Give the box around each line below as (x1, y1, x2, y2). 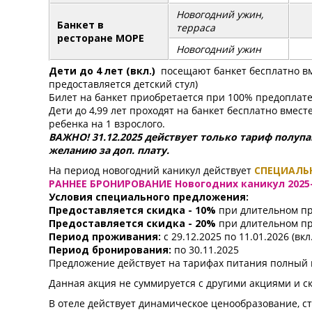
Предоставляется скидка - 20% (48, 217, 216, 230)
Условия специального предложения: (48, 190, 249, 203)
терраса (175, 21, 215, 34)
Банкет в (56, 18, 104, 31)
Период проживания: (48, 230, 164, 243)
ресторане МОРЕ (56, 31, 144, 45)
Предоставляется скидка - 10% (48, 203, 216, 217)
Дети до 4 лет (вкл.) (48, 64, 161, 77)
